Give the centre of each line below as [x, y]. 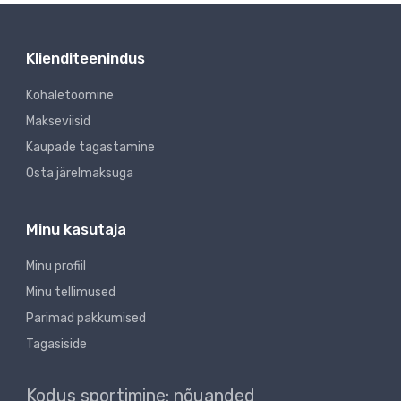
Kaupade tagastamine [90, 148]
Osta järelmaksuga [80, 174]
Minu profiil [56, 267]
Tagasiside [56, 345]
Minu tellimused [71, 293]
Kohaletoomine [70, 96]
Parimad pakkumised [86, 319]
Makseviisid [58, 122]
